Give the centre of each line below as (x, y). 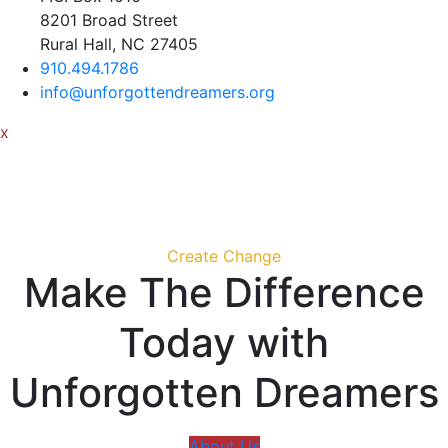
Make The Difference (224, 292)
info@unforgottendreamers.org (157, 92)
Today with (224, 342)
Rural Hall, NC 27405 (119, 44)
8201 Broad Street (109, 20)
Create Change (224, 256)
